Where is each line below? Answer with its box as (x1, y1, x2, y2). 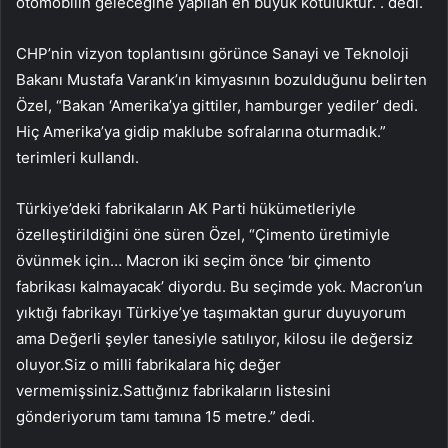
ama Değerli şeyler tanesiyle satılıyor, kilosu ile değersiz (16, 328, 413, 348)
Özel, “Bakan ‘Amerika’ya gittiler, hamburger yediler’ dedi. (16, 95, 418, 115)
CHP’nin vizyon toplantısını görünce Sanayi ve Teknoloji (16, 43, 409, 63)
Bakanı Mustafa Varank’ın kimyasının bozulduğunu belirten (16, 69, 427, 89)
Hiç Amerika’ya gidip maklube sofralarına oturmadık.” (16, 121, 386, 141)
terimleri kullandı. (16, 147, 139, 167)
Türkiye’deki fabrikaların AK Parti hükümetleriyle (16, 198, 356, 218)
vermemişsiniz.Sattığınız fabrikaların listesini (16, 380, 331, 400)
